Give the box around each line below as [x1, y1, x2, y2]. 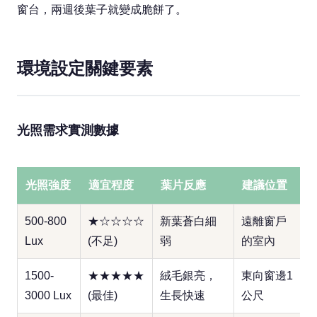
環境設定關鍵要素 [17, 58, 153, 79]
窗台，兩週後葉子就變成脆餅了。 [17, 2, 187, 16]
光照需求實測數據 [17, 122, 119, 137]
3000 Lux [25, 289, 71, 301]
